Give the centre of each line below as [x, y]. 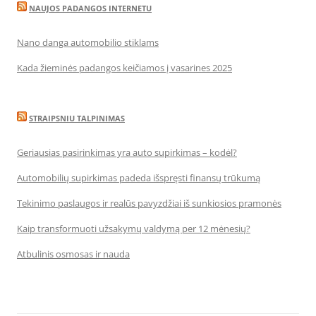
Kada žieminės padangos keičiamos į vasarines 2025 [124, 68]
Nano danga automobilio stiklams [88, 42]
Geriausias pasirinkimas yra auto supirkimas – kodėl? [127, 152]
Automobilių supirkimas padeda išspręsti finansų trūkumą [139, 178]
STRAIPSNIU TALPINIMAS [77, 118]
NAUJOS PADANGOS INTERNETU [90, 8]
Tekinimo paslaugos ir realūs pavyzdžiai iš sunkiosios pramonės [149, 203]
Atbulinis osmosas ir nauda [73, 254]
